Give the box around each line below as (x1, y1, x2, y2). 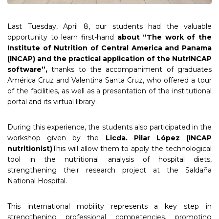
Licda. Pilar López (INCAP (105, 133, 212, 142)
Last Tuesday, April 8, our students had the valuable (7, 22, 212, 31)
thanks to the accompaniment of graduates (47, 65, 212, 74)
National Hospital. (7, 176, 67, 185)
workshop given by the (7, 133, 106, 142)
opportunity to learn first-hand (7, 32, 117, 42)
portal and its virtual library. (7, 97, 97, 106)
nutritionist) (7, 144, 52, 153)
